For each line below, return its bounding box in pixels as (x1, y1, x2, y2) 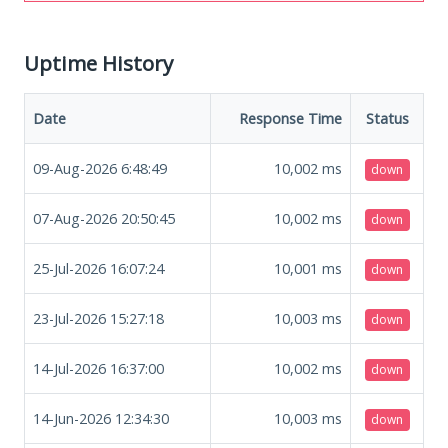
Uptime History (24, 48, 173, 77)
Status (365, 108, 409, 128)
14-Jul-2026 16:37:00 (33, 358, 164, 378)
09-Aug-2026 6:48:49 (33, 158, 167, 178)
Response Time (239, 108, 342, 128)
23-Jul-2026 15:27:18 (33, 308, 164, 328)
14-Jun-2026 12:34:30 (33, 408, 169, 428)
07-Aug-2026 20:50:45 (33, 208, 175, 228)
